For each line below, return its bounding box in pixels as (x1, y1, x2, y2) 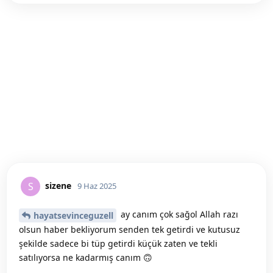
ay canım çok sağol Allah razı (118, 208, 238, 221)
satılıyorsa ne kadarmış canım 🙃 (19, 251, 152, 263)
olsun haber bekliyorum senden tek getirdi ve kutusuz (19, 223, 240, 235)
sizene (45, 179, 71, 191)
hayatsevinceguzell (34, 209, 113, 221)
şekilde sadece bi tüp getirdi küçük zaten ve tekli (19, 237, 218, 249)
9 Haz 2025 (77, 180, 116, 191)
